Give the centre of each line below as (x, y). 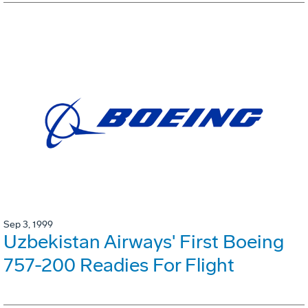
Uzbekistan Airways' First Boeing (144, 242)
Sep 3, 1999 (28, 225)
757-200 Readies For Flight (119, 265)
